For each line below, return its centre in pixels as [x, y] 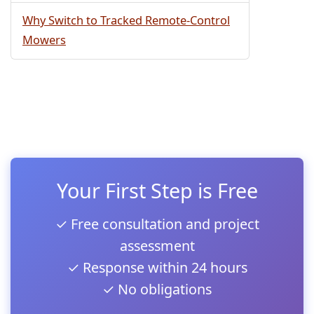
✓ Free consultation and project [157, 224]
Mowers [44, 40]
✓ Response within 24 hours [157, 267]
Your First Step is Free [157, 190]
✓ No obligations [157, 289]
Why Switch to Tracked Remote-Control [126, 20]
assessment [157, 246]
